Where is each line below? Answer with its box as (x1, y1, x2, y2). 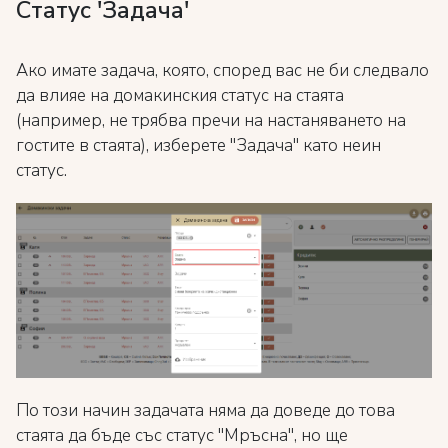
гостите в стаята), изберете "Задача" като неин (16, 134, 381, 158)
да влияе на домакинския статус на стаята (16, 84, 344, 108)
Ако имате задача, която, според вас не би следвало (16, 59, 429, 83)
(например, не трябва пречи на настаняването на (16, 109, 406, 133)
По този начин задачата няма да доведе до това (16, 398, 395, 422)
